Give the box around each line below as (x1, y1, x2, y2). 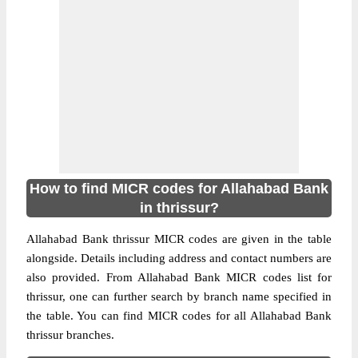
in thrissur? (139, 200, 219, 216)
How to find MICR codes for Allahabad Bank (30, 181, 328, 197)
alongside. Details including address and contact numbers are (26, 252, 332, 265)
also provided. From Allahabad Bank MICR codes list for (26, 271, 332, 284)
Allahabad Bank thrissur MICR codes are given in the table (26, 233, 332, 245)
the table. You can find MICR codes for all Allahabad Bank (26, 309, 332, 322)
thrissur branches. (26, 328, 114, 341)
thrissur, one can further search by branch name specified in (26, 290, 332, 303)
